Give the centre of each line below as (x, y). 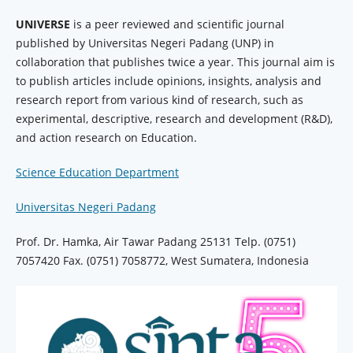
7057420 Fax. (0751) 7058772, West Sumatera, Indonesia (162, 261)
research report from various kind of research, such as (159, 100)
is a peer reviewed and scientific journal (177, 24)
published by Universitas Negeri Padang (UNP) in (145, 43)
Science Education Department (97, 173)
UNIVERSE (43, 24)
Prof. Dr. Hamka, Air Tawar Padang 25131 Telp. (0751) (155, 242)
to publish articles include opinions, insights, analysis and (168, 81)
